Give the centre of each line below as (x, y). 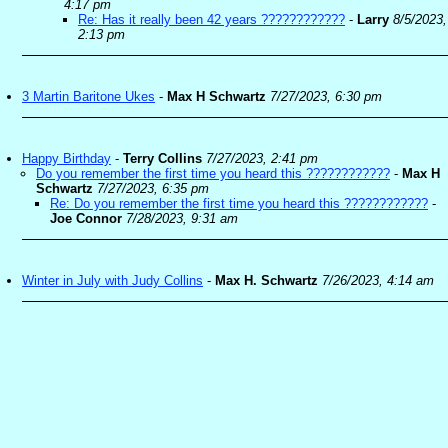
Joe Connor (86, 218)
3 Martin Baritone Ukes (88, 96)
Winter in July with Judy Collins (112, 280)
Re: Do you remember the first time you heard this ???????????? (239, 203)
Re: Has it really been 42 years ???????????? (211, 19)
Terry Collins (162, 158)
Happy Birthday (66, 158)
